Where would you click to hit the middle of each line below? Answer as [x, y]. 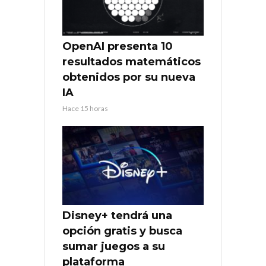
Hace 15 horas [85, 108]
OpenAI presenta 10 [118, 46]
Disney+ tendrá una [117, 216]
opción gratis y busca [122, 231]
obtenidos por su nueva [129, 77]
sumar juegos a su [114, 247]
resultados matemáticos [132, 61]
